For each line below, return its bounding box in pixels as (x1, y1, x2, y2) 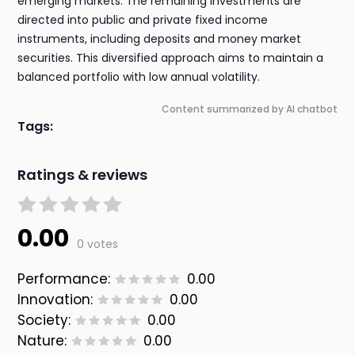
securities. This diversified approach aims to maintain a (17, 50, 324, 67)
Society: (17, 311, 71, 330)
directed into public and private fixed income (17, 12, 269, 29)
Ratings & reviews (17, 165, 148, 185)
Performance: (17, 269, 111, 289)
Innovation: (17, 290, 94, 310)
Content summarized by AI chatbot (161, 102, 338, 116)
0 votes (77, 236, 119, 253)
